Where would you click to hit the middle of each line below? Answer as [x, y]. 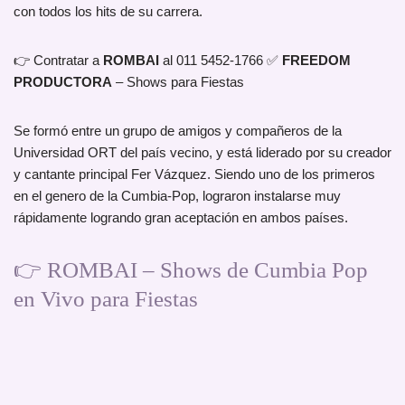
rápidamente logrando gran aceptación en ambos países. [181, 218]
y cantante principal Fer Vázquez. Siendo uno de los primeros [194, 174]
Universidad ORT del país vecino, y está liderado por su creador [202, 153]
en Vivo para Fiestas [106, 299]
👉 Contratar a [58, 61]
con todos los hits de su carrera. [108, 12]
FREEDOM [316, 61]
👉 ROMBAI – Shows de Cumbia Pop [191, 270]
